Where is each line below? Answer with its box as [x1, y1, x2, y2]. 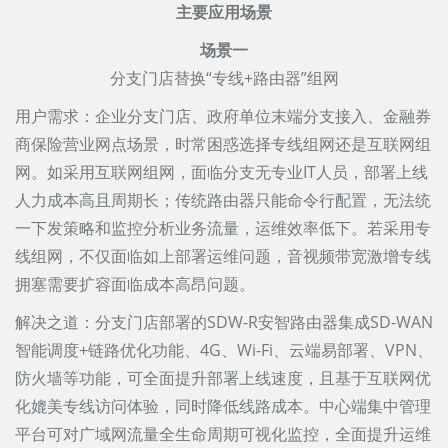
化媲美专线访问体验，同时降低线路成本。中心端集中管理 [15, 395, 431, 418]
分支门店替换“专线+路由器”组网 [109, 67, 339, 90]
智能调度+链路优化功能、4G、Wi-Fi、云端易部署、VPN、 [15, 339, 433, 362]
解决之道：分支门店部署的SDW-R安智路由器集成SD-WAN [15, 311, 433, 334]
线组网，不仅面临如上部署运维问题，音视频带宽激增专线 [15, 245, 431, 268]
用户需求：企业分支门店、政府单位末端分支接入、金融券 [15, 105, 431, 128]
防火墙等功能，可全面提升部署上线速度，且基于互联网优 [15, 367, 431, 390]
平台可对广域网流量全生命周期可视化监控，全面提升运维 [15, 423, 431, 446]
